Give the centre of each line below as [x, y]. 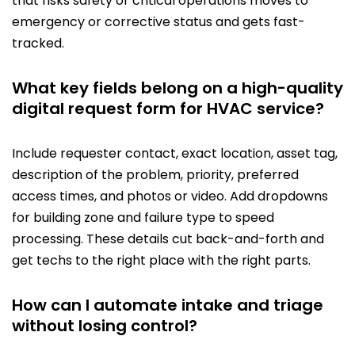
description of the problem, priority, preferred [155, 175]
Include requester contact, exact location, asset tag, [175, 154]
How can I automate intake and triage [168, 305]
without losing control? [105, 326]
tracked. [38, 44]
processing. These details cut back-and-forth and [168, 239]
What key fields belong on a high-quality [177, 88]
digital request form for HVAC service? [168, 109]
